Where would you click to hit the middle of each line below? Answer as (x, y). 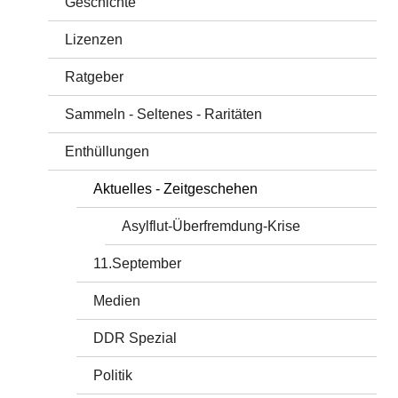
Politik (113, 375)
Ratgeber (95, 76)
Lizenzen (94, 39)
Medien (117, 300)
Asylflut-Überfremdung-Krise (211, 226)
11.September (138, 263)
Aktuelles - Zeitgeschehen (176, 188)
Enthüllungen (107, 151)
